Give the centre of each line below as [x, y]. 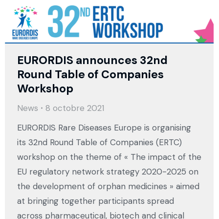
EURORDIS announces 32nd [92, 60]
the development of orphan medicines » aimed [108, 186]
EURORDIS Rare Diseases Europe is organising [104, 128]
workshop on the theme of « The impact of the [109, 157]
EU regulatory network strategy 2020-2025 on [108, 172]
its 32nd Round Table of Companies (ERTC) [99, 142]
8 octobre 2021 [75, 108]
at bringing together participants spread [96, 201]
